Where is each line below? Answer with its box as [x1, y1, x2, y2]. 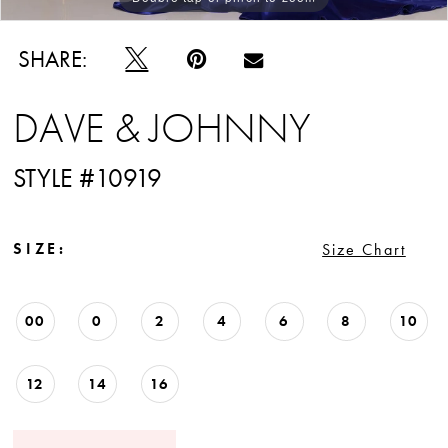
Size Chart [322, 238, 406, 260]
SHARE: [18, 44, 88, 74]
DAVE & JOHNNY [13, 100, 312, 155]
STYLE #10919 [13, 161, 163, 196]
